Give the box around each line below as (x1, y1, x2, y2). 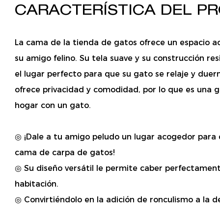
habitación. (15, 179, 58, 189)
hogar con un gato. (15, 101, 91, 110)
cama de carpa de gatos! (15, 148, 117, 158)
